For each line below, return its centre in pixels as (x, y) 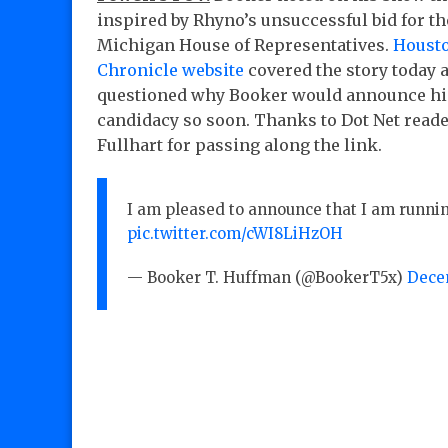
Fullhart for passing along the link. (239, 145)
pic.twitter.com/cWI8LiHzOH (235, 234)
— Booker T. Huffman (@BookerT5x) (267, 278)
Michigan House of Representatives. (245, 45)
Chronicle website (170, 70)
